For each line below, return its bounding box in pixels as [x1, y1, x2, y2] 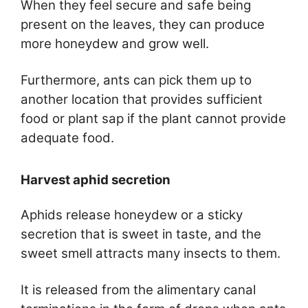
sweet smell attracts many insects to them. [21, 245, 280, 261]
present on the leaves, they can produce [21, 16, 265, 32]
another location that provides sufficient [21, 91, 263, 108]
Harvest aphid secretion [21, 171, 173, 188]
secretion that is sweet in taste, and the [21, 225, 261, 242]
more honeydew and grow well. [21, 35, 209, 52]
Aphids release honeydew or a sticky [21, 206, 243, 223]
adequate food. [21, 130, 114, 146]
